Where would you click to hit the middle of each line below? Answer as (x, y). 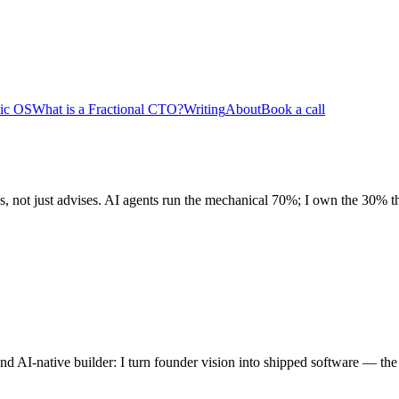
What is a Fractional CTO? (108, 109)
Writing (204, 109)
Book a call (293, 109)
